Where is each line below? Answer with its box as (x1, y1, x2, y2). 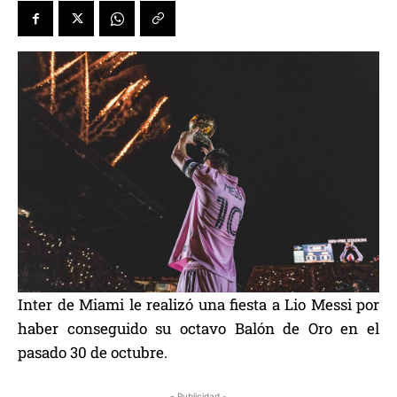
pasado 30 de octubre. (18, 342, 167, 363)
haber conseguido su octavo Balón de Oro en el (18, 318, 379, 339)
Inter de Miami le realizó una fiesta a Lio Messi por (18, 294, 379, 315)
